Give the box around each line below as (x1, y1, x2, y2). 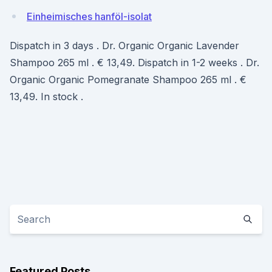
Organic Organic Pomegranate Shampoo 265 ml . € (10, 73, 246, 86)
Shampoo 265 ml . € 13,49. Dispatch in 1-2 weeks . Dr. (10, 56, 259, 69)
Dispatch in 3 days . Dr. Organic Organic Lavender (10, 39, 239, 52)
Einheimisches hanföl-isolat (27, 10, 152, 22)
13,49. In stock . (10, 90, 83, 103)
